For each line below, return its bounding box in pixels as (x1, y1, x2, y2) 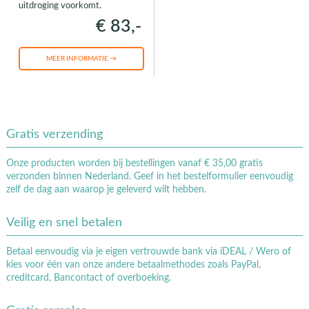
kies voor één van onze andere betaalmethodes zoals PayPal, (6, 259, 261, 270)
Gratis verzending (6, 128, 103, 141)
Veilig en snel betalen (6, 216, 122, 229)
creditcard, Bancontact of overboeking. (6, 272, 171, 283)
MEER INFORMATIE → (46, 54, 117, 62)
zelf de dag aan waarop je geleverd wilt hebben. (6, 184, 206, 195)
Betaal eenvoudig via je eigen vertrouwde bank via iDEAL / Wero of (6, 246, 291, 257)
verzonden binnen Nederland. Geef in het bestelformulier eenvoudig (6, 171, 293, 181)
